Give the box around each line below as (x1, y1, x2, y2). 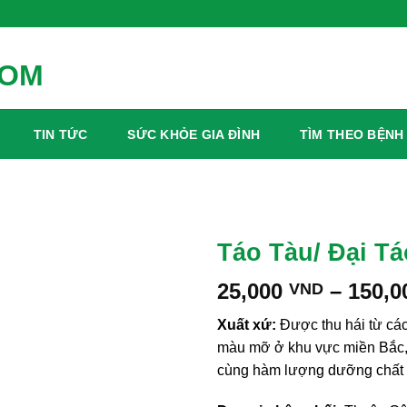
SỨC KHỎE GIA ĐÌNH (127, 127, 261, 142)
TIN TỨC (33, 127, 88, 142)
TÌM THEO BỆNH (299, 127, 404, 142)
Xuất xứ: (217, 316, 276, 333)
